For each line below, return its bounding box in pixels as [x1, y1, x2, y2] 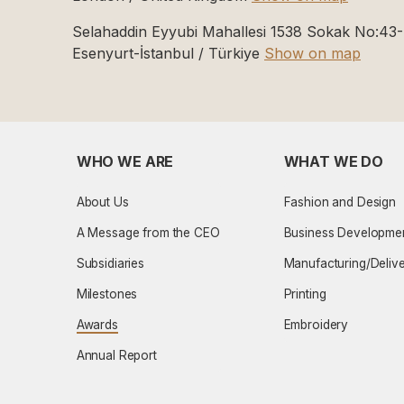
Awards [76, 317, 118, 332]
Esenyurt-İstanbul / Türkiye [72, 43, 264, 62]
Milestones [76, 286, 138, 301]
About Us [76, 194, 129, 209]
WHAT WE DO [283, 151, 384, 170]
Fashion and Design [283, 194, 396, 209]
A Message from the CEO [76, 225, 220, 240]
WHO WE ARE [76, 151, 174, 170]
